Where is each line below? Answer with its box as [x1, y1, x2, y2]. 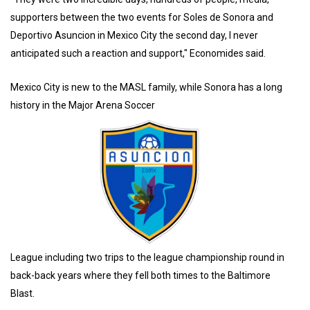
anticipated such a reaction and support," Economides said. [10, 48, 268, 60]
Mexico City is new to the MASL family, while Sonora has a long [10, 82, 282, 93]
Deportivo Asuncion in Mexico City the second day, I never [10, 30, 258, 42]
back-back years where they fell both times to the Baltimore [10, 269, 271, 281]
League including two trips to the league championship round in [10, 251, 284, 263]
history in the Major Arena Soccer [10, 100, 155, 111]
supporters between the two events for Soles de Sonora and [10, 12, 273, 24]
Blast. [10, 287, 35, 299]
